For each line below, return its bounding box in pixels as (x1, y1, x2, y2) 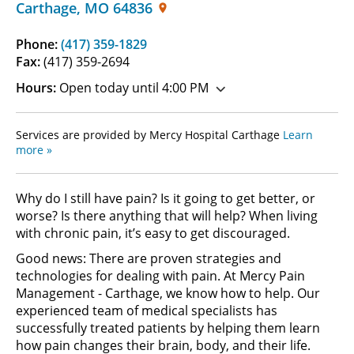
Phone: (16, 35, 61, 53)
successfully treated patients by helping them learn (16, 318, 320, 337)
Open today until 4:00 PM (56, 78, 209, 96)
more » (16, 141, 52, 157)
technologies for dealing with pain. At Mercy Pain (16, 266, 305, 284)
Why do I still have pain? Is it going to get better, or (16, 189, 315, 207)
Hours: (16, 78, 56, 96)
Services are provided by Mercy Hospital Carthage (16, 126, 283, 142)
